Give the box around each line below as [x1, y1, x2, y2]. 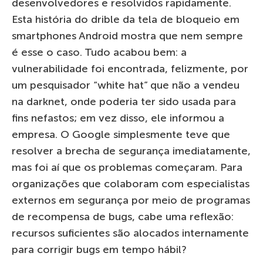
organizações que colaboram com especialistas [12, 177, 249, 190]
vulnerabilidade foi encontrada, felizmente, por [12, 62, 248, 75]
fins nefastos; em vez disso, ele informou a [12, 111, 224, 124]
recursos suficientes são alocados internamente [12, 226, 249, 240]
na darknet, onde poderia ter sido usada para [12, 95, 236, 108]
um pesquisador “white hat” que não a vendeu [12, 78, 240, 92]
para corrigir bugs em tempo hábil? [12, 242, 187, 256]
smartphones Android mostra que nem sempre [12, 29, 243, 42]
